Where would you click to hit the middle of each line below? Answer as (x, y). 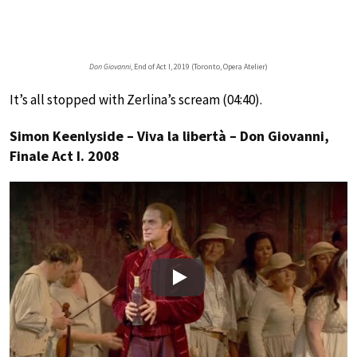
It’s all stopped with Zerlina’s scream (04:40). (136, 100)
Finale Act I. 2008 (65, 156)
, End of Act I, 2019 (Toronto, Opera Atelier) (199, 67)
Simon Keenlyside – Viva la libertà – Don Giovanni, (169, 136)
